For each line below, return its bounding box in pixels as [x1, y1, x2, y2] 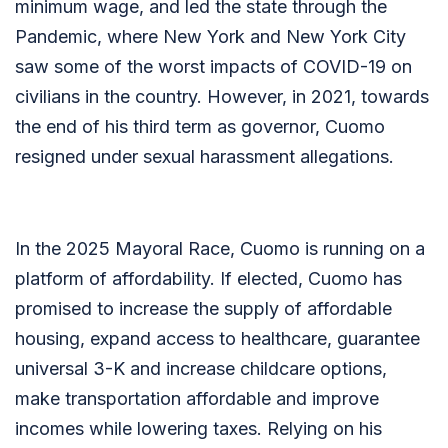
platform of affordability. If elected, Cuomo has [15, 268, 402, 289]
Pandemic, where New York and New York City [15, 26, 406, 47]
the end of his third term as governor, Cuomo [15, 116, 385, 137]
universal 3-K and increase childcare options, [15, 358, 387, 379]
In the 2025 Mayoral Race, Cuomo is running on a [15, 238, 425, 259]
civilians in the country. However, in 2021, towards [15, 86, 429, 107]
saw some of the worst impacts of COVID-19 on [15, 56, 412, 77]
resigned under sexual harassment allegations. [15, 146, 399, 167]
